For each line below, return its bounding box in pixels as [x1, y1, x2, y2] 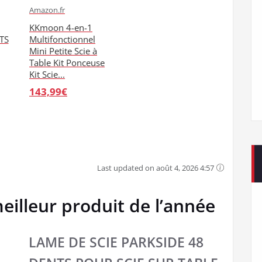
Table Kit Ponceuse [29, 56, 105, 68]
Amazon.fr [29, 4, 65, 15]
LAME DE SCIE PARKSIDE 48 [29, 232, 204, 251]
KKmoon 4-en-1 [29, 21, 92, 33]
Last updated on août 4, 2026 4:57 [96, 162, 216, 173]
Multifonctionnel [29, 33, 95, 45]
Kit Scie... [29, 68, 65, 80]
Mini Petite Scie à [29, 44, 97, 57]
